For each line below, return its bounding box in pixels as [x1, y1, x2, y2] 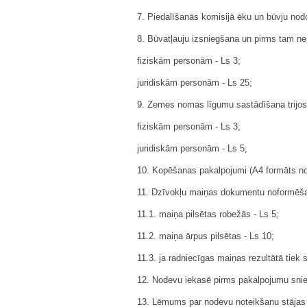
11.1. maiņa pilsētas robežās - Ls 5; [137, 209, 279, 219]
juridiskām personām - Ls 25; [137, 77, 252, 88]
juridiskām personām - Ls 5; [137, 143, 247, 153]
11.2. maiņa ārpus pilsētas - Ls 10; [137, 231, 274, 241]
